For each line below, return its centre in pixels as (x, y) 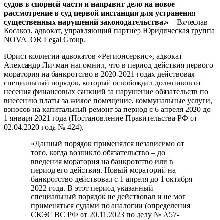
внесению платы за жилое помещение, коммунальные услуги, (108, 101)
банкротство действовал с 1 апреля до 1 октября (111, 179)
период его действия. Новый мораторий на (103, 170)
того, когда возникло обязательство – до (98, 153)
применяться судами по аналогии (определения (110, 206)
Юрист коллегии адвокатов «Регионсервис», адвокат (93, 56)
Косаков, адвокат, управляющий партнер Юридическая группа (109, 31)
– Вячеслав (188, 22)
